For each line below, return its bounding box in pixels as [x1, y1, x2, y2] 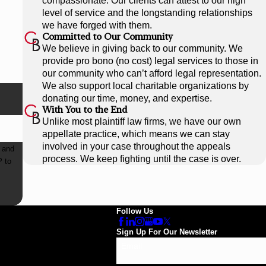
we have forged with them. [42, 20, 152, 31]
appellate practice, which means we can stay [42, 129, 230, 140]
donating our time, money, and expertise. [42, 93, 212, 104]
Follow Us [116, 207, 153, 216]
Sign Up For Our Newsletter [116, 227, 217, 236]
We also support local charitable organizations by [42, 81, 249, 91]
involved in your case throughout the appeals [42, 141, 230, 152]
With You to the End [42, 104, 127, 116]
